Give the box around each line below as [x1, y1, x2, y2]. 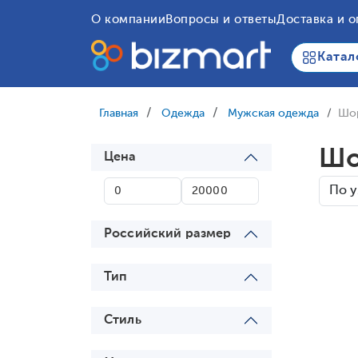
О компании [91, 14, 165, 26]
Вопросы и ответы [165, 14, 276, 26]
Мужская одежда [228, 108, 319, 119]
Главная [99, 108, 138, 119]
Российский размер [104, 228, 232, 241]
